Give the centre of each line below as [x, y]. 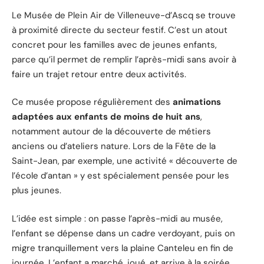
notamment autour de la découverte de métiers [111, 132]
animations [197, 102]
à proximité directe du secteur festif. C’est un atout [120, 30]
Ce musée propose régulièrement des [92, 102]
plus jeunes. [37, 191]
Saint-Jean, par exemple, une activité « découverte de [125, 161]
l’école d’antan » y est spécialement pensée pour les [121, 176]
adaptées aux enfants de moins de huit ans [106, 117]
